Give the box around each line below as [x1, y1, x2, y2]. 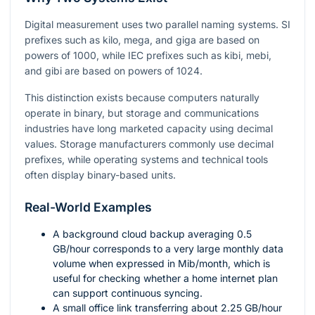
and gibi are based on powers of [25, 65, 176, 77]
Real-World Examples [25, 200, 152, 215]
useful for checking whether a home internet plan [53, 272, 278, 285]
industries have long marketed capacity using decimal [25, 122, 273, 135]
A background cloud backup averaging [53, 228, 237, 240]
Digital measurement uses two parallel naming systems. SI [25, 18, 290, 31]
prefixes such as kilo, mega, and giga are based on [25, 34, 259, 46]
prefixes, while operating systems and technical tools [25, 153, 268, 166]
